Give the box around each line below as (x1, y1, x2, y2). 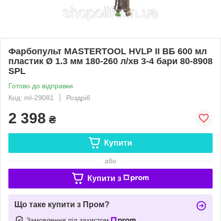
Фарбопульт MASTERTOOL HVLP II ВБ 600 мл (8, 46, 207, 56)
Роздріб (66, 93, 90, 102)
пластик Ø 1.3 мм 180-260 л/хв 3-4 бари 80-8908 (8, 56, 213, 66)
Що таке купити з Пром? (14, 200, 110, 209)
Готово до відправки (8, 81, 73, 90)
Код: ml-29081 (8, 93, 54, 102)
